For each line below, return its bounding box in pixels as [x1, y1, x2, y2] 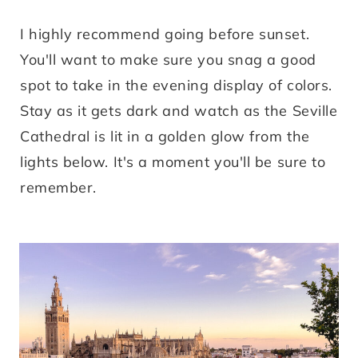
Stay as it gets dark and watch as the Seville [20, 101, 338, 120]
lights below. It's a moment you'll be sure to [20, 152, 326, 171]
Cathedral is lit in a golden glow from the [20, 126, 310, 145]
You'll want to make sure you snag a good [20, 50, 316, 69]
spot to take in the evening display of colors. [20, 75, 332, 94]
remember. [20, 177, 97, 197]
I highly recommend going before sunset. [20, 24, 310, 43]
